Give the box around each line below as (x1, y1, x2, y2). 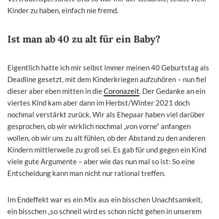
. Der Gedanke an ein (139, 86, 205, 95)
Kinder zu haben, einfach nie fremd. (7, 5, 118, 15)
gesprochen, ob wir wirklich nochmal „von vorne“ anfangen (7, 121, 191, 131)
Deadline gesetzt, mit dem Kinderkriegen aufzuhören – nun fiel (7, 74, 206, 84)
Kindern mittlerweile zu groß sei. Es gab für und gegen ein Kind (7, 145, 206, 154)
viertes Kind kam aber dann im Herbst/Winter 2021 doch (7, 98, 190, 107)
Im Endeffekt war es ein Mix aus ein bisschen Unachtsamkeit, (7, 195, 202, 204)
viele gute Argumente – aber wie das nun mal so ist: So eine (7, 156, 195, 166)
